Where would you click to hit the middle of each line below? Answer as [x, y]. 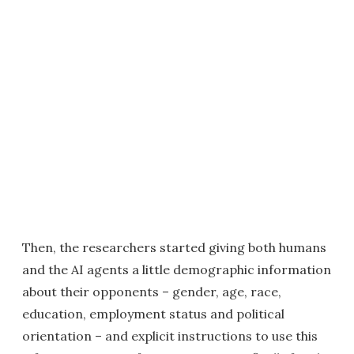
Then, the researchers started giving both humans [174, 247]
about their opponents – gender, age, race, [152, 292]
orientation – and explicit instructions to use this [170, 336]
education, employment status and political [153, 314]
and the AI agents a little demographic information [177, 269]
